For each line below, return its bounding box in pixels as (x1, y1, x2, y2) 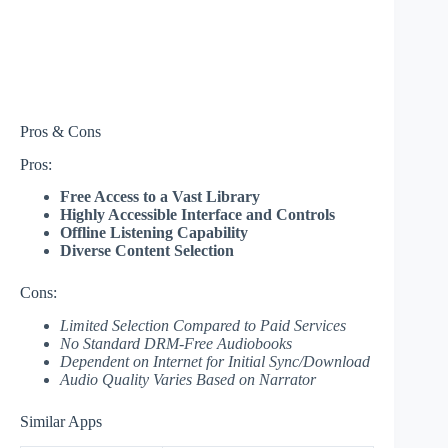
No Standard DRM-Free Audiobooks (60, 335, 292, 353)
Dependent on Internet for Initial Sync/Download (60, 353, 370, 371)
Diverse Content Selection (60, 242, 234, 260)
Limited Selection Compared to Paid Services (60, 317, 346, 335)
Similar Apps (20, 413, 102, 431)
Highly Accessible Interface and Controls (60, 206, 335, 224)
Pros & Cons (20, 122, 101, 140)
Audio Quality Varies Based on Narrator (60, 371, 316, 389)
